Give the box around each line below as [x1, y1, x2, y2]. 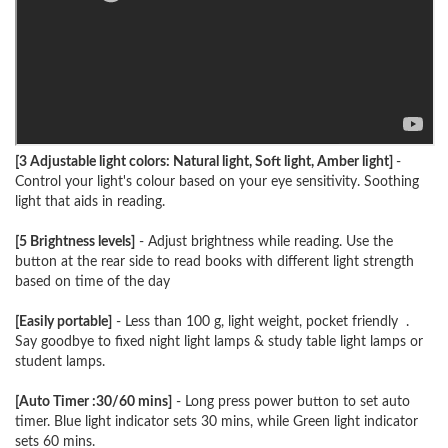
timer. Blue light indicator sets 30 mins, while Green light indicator [15, 415, 418, 430]
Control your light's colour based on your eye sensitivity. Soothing [15, 175, 419, 190]
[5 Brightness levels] [15, 235, 135, 250]
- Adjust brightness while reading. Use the [135, 235, 393, 250]
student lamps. [15, 355, 105, 370]
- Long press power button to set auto [172, 395, 410, 410]
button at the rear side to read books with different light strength [15, 255, 414, 270]
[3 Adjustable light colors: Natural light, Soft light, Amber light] [15, 155, 396, 170]
